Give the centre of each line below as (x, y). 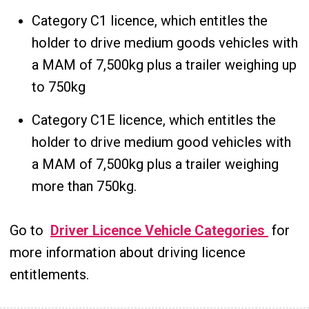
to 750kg (59, 87)
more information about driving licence (128, 252)
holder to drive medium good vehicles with (161, 142)
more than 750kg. (84, 186)
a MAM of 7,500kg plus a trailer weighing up (164, 65)
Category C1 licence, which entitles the (150, 21)
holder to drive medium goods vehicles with (165, 43)
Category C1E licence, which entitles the (154, 120)
